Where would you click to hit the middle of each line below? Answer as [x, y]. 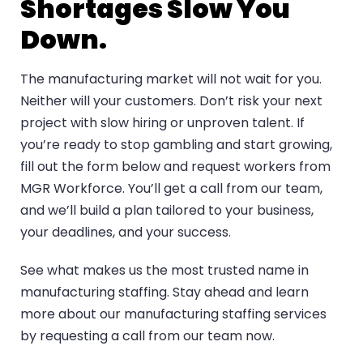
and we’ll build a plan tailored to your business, [167, 211]
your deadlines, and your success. [126, 233]
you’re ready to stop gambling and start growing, [176, 145]
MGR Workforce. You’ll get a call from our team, [171, 189]
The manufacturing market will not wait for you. [171, 79]
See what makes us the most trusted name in [164, 271]
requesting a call [92, 336]
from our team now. [210, 336]
